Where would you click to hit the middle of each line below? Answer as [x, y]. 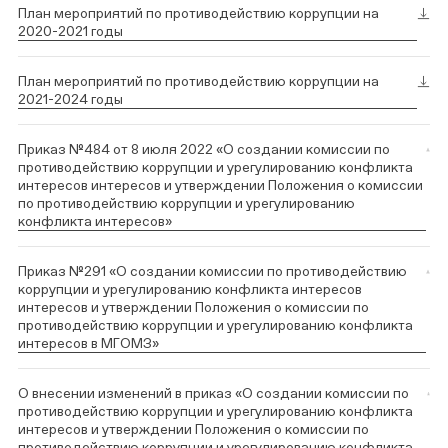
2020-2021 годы [70, 30]
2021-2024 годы [70, 98]
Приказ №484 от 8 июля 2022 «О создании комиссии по [204, 148]
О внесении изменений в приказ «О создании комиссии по [213, 392]
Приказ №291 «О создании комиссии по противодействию [212, 270]
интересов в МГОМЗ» [88, 342]
